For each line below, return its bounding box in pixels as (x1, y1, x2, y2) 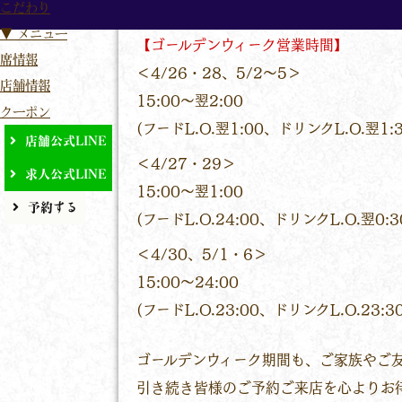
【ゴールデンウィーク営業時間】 (136, 38, 348, 53)
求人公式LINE (25, 168, 107, 180)
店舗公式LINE (25, 135, 107, 147)
